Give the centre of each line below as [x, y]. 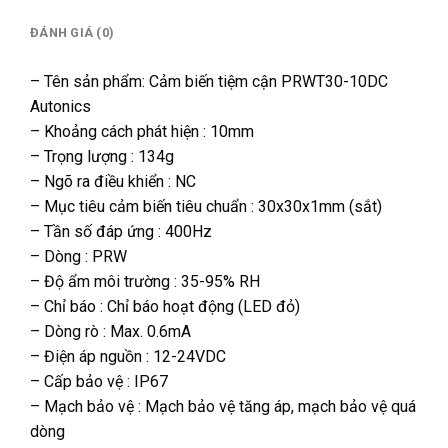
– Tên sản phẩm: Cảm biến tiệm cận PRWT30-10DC [209, 82]
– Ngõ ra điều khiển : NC [113, 182]
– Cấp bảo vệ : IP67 [99, 382]
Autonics [60, 107]
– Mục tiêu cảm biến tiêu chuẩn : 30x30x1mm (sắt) [206, 207]
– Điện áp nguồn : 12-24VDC [128, 357]
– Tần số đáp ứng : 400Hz [121, 232]
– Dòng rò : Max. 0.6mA [110, 332]
